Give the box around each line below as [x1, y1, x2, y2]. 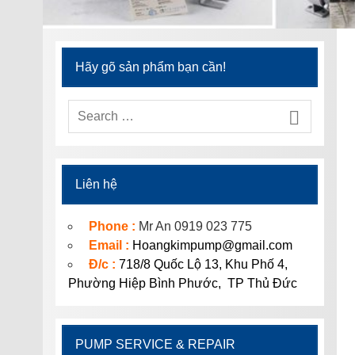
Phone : [88, 219, 136, 234]
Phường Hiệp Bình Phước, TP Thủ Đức [67, 277, 297, 291]
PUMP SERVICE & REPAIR [74, 338, 235, 352]
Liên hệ [74, 177, 117, 192]
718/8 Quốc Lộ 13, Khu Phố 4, [118, 258, 288, 272]
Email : [88, 239, 132, 253]
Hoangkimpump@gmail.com [132, 239, 292, 253]
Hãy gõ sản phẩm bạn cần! [74, 60, 226, 74]
